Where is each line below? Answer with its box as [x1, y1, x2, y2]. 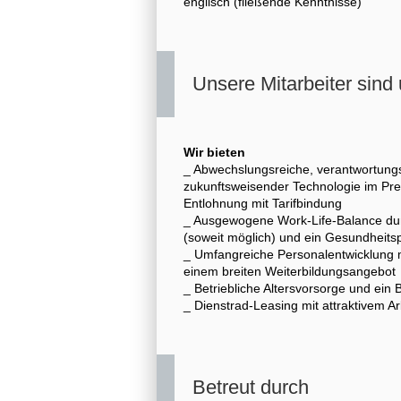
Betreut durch [192, 375, 309, 398]
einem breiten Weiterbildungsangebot [183, 263, 396, 278]
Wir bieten [183, 144, 245, 159]
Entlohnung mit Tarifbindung [183, 195, 342, 210]
